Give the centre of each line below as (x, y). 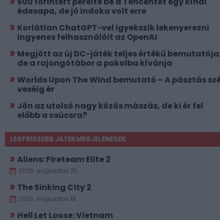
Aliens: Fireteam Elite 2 (64, 159)
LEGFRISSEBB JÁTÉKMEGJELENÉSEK (68, 139)
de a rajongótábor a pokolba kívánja (95, 63)
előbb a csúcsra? (52, 115)
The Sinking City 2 (54, 187)
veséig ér (36, 89)
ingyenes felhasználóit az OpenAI (87, 37)
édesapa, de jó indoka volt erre (82, 11)
